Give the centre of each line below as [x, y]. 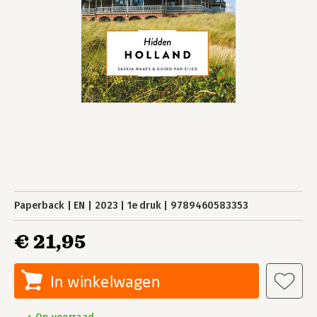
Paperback [39, 206]
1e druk [144, 206]
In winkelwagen [105, 281]
